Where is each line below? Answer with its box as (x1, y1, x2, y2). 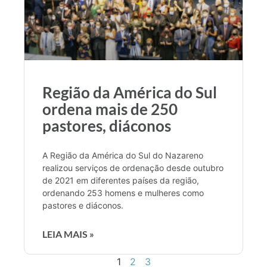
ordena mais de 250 (42, 99, 178, 119)
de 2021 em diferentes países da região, (42, 175, 199, 185)
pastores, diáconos (42, 116, 171, 135)
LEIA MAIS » (42, 228, 94, 240)
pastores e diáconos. (42, 200, 123, 210)
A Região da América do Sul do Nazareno (42, 150, 203, 160)
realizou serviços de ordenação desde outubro (42, 162, 223, 173)
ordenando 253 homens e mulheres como (42, 187, 204, 198)
